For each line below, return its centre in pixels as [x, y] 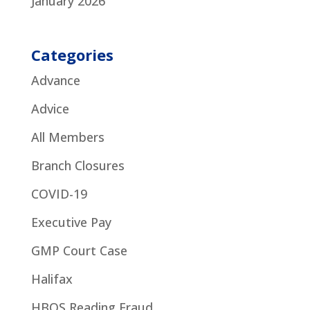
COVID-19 [59, 193]
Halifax [52, 279]
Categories [72, 54]
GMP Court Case [79, 250]
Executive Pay [71, 222]
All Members [67, 137]
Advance [55, 80]
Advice [50, 108]
